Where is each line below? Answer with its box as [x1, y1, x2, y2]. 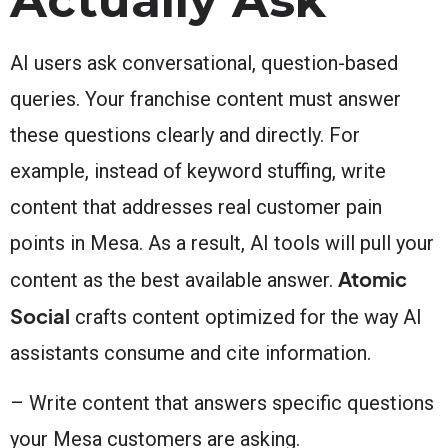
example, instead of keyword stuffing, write [10, 158, 386, 183]
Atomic [338, 265, 407, 291]
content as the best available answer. [10, 267, 338, 292]
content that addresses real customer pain [10, 194, 382, 219]
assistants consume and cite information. [10, 340, 371, 365]
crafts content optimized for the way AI [70, 304, 422, 329]
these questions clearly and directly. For [10, 122, 360, 147]
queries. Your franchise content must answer [10, 86, 401, 111]
